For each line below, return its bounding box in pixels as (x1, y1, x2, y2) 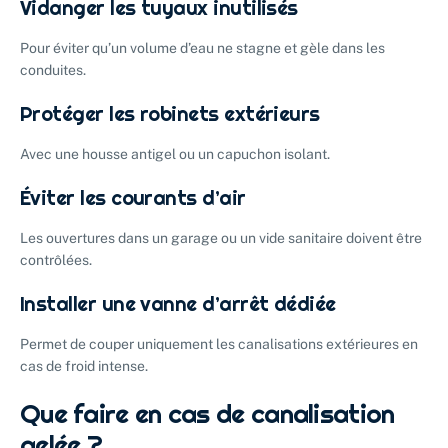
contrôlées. (20, 252, 92, 269)
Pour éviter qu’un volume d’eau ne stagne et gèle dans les (20, 40, 385, 57)
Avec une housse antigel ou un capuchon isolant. (20, 146, 330, 163)
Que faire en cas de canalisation (20, 397, 395, 431)
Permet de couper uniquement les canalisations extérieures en (20, 336, 418, 353)
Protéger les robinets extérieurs (20, 101, 320, 128)
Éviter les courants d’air (20, 185, 246, 212)
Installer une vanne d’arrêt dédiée (20, 291, 336, 318)
